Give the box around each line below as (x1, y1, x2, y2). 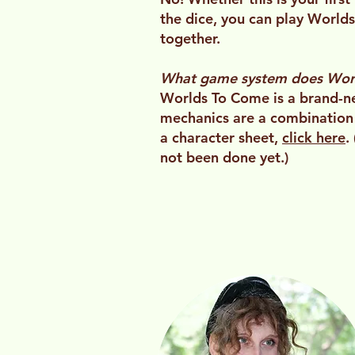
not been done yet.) (160, 148, 288, 167)
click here (282, 128, 345, 147)
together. (160, 29, 220, 48)
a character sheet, (160, 128, 282, 147)
